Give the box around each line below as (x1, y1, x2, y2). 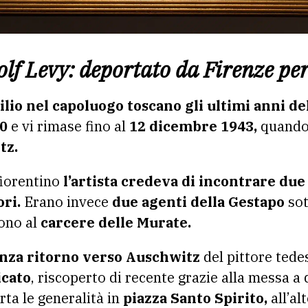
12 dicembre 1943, (129, 117, 257, 136)
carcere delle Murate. (41, 213, 191, 232)
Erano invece (21, 192, 109, 212)
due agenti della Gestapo (109, 192, 285, 212)
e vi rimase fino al (8, 117, 129, 136)
